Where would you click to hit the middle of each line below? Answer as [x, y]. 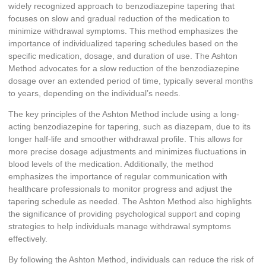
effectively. [28, 239]
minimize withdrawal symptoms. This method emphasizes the [123, 31]
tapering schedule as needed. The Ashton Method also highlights [130, 202]
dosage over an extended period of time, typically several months [131, 80]
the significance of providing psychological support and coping [124, 214]
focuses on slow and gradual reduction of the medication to [119, 18]
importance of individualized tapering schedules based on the [123, 43]
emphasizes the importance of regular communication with [118, 177]
